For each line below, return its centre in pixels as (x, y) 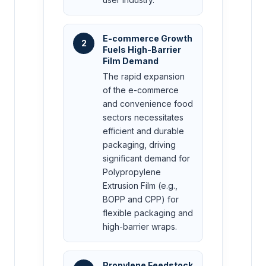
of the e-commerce (141, 90)
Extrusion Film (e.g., (140, 185)
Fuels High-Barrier (142, 49)
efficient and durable (143, 131)
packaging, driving (139, 144)
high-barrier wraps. (140, 226)
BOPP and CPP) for (141, 199)
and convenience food (148, 103)
